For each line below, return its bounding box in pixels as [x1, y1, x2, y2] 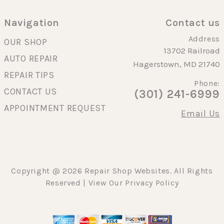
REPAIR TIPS [4, 69, 54, 81]
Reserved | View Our [45, 178, 125, 188]
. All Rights [170, 166, 213, 176]
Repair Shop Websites [84, 166, 170, 176]
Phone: [194, 78, 220, 88]
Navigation [4, 17, 59, 29]
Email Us [181, 108, 220, 119]
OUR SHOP [4, 36, 47, 48]
